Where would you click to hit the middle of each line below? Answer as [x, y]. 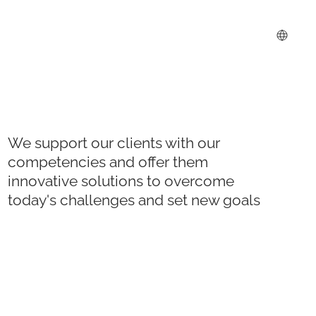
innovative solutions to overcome [121, 182]
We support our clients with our [114, 144]
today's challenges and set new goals [134, 201]
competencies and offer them [108, 163]
